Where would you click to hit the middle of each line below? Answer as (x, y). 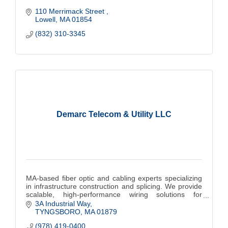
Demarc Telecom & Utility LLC (114, 114)
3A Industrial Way (62, 203)
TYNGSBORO (58, 211)
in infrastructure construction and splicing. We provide (114, 186)
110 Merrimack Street (70, 11)
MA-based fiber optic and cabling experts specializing (114, 178)
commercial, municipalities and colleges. (91, 202)
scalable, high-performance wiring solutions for (114, 194)
